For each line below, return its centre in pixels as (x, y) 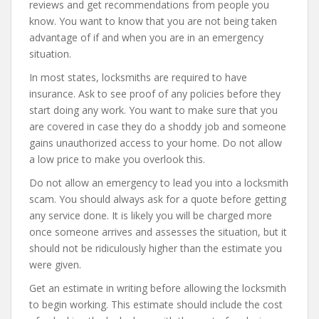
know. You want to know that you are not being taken (153, 21)
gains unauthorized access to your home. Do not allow (156, 143)
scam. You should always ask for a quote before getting (158, 199)
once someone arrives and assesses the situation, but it (158, 232)
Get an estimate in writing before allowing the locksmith (158, 288)
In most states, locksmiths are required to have (138, 77)
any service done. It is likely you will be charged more (151, 215)
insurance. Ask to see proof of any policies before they (155, 94)
